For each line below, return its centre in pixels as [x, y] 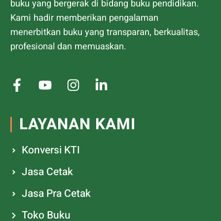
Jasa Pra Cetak [56, 194]
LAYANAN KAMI [77, 125]
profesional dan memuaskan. [70, 47]
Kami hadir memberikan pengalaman [84, 18]
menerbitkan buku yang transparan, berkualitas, [105, 33]
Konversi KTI [51, 150]
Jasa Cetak [47, 172]
